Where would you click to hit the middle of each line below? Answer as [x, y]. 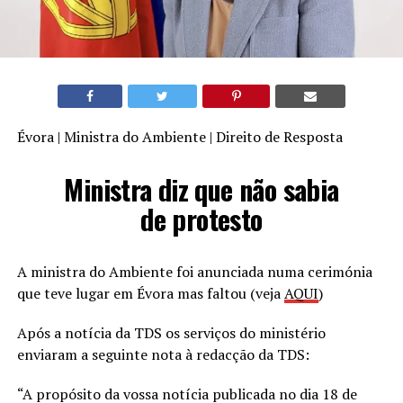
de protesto [201, 219]
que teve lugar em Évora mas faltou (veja [150, 293]
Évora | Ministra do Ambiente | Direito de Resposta [179, 136]
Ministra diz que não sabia [201, 189]
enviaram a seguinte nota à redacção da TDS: [163, 354]
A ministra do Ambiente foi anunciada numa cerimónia [194, 271]
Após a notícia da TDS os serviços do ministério [171, 332]
